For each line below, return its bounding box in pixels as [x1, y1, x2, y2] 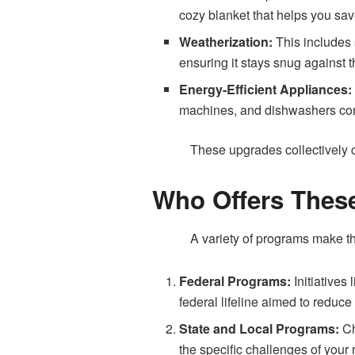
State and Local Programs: [179, 319, 343, 338]
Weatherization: [179, 32, 277, 51]
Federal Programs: [179, 272, 295, 291]
